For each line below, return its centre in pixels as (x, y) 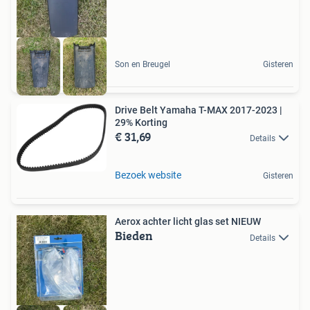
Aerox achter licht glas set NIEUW (188, 222)
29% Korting (141, 123)
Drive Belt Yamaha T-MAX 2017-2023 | (199, 110)
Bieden (134, 236)
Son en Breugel (143, 65)
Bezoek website (148, 175)
